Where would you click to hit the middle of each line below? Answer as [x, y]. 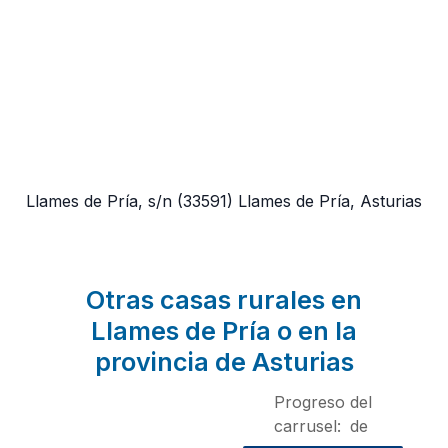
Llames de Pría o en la [224, 331]
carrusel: [307, 426]
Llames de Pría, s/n [99, 201]
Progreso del [323, 402]
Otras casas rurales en [224, 300]
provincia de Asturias [224, 362]
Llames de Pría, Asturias [330, 201]
